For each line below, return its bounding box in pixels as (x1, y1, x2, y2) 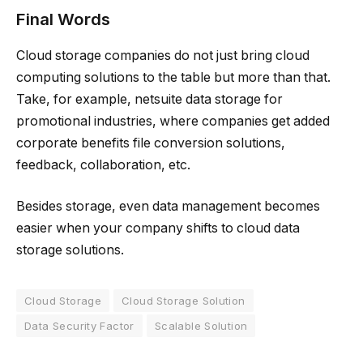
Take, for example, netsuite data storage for (16, 91, 283, 107)
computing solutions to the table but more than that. (16, 69, 331, 85)
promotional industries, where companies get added (16, 113, 330, 129)
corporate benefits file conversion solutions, (16, 135, 285, 151)
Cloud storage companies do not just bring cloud (16, 47, 310, 63)
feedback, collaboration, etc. (16, 156, 190, 173)
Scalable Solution (154, 319, 248, 333)
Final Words (16, 9, 110, 30)
